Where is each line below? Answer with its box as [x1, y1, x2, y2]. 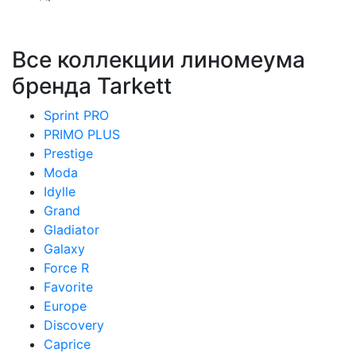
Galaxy [44, 241, 85, 257]
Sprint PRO [44, 107, 109, 123]
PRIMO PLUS [44, 126, 120, 142]
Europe [44, 298, 87, 314]
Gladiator [44, 222, 99, 238]
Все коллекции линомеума [12, 46, 305, 73]
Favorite [44, 279, 93, 295]
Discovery [44, 317, 104, 333]
